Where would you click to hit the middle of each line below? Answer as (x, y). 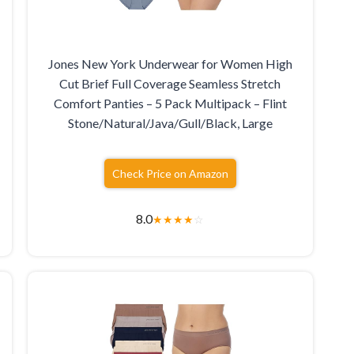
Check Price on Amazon (170, 173)
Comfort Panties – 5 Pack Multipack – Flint (170, 103)
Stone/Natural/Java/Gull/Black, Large (170, 122)
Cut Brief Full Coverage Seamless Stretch (170, 83)
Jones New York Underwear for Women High (170, 63)
